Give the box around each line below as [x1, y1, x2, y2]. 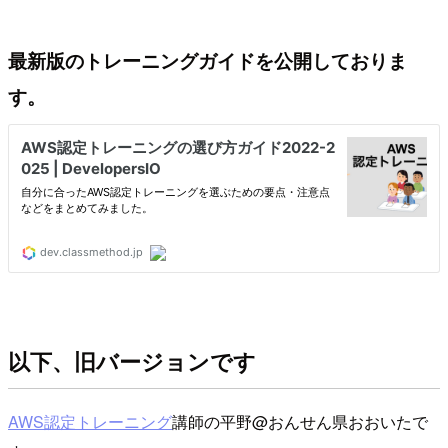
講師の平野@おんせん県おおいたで [172, 409, 428, 433]
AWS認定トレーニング [8, 409, 172, 433]
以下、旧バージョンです [8, 344, 256, 377]
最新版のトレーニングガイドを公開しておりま [8, 46, 407, 75]
